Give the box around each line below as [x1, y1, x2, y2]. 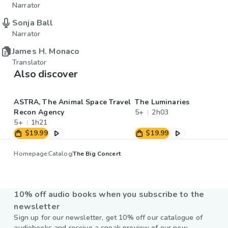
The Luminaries [135, 97, 190, 107]
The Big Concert [72, 150, 121, 158]
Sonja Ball [12, 17, 53, 29]
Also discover [14, 67, 78, 81]
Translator [12, 58, 47, 68]
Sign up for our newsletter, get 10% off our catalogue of [14, 213, 203, 223]
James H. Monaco [12, 46, 80, 58]
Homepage [14, 150, 48, 158]
